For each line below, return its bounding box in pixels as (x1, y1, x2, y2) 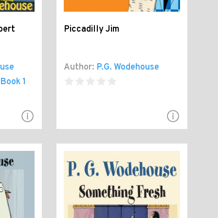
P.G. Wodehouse (96, 62, 160, 73)
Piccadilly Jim (64, 24, 120, 36)
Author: (64, 62, 95, 73)
